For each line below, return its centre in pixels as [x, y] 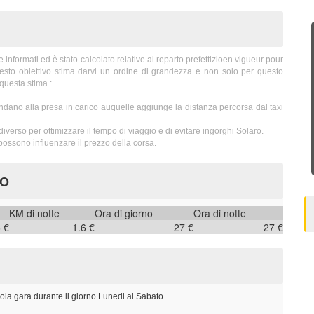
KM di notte [34, 213]
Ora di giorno [124, 213]
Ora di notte [220, 213]
